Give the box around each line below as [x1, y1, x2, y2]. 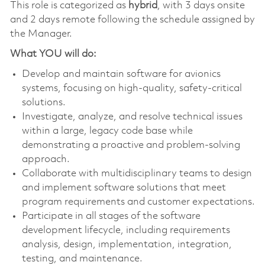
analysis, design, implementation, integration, [21, 239, 232, 250]
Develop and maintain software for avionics [21, 69, 221, 79]
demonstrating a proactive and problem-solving [21, 140, 240, 150]
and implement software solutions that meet [21, 182, 226, 193]
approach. [21, 154, 70, 164]
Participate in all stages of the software [21, 211, 201, 221]
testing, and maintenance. [21, 253, 143, 264]
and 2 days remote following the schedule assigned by [9, 14, 255, 25]
